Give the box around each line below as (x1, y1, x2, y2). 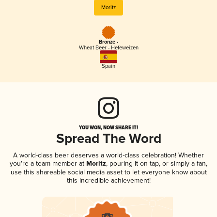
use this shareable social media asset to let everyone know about (10, 168, 207, 176)
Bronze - (99, 39, 118, 46)
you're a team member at (10, 159, 84, 168)
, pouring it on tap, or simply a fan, (106, 159, 207, 168)
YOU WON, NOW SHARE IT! (79, 123, 138, 131)
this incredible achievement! (66, 176, 151, 185)
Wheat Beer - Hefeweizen (78, 45, 139, 51)
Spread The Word (56, 130, 161, 148)
